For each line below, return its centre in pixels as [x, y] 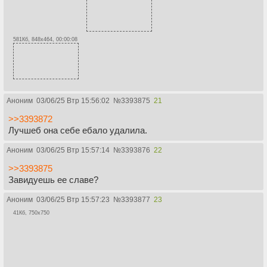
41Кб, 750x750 [31, 212]
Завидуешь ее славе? [53, 179]
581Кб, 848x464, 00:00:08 [45, 39]
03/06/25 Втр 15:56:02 [73, 100]
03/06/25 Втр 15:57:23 [73, 199]
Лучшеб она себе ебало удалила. [78, 130]
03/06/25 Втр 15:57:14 [73, 150]
